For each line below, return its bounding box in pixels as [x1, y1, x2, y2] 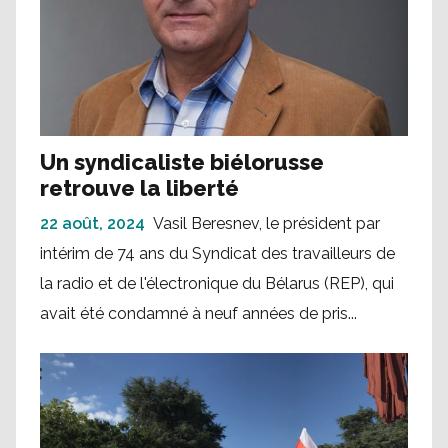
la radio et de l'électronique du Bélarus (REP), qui [40, 274, 394, 294]
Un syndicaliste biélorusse [40, 149, 324, 176]
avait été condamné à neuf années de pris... [40, 304, 357, 324]
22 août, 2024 [40, 214, 145, 234]
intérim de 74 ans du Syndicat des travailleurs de [40, 244, 395, 264]
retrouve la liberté [40, 175, 239, 202]
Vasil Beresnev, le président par [153, 214, 380, 234]
